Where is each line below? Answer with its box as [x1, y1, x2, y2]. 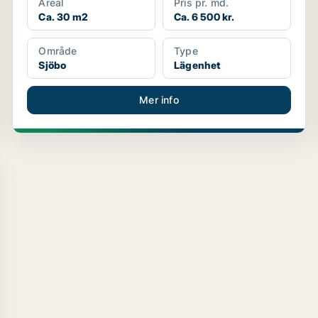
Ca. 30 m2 [38, 11, 89, 23]
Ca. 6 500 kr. [173, 11, 235, 23]
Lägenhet [173, 59, 221, 71]
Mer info [139, 94, 179, 106]
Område [38, 45, 77, 57]
